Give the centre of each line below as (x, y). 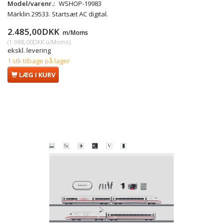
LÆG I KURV (37, 75)
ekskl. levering (29, 51)
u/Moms (57, 42)
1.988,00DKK (27, 42)
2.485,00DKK (34, 32)
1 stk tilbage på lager (39, 61)
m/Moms (75, 33)
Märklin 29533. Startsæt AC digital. (58, 14)
